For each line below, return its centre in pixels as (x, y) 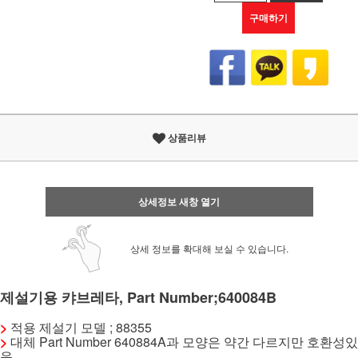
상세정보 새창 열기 (179, 201)
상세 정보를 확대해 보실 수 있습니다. (209, 248)
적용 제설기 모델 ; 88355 (80, 327)
